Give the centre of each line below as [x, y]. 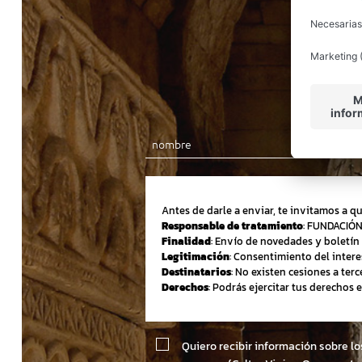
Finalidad [186, 241]
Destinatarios [196, 271]
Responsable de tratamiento [232, 225]
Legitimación [196, 256]
